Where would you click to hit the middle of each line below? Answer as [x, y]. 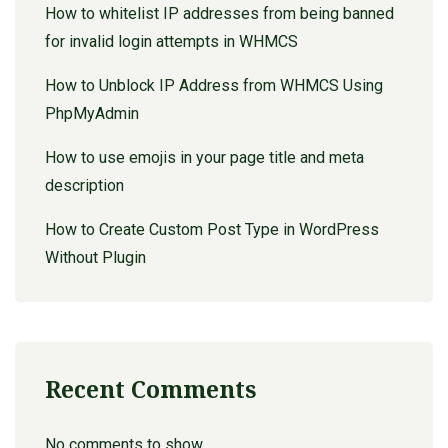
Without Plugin [95, 257]
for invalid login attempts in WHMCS [171, 41]
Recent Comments [150, 388]
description [84, 185]
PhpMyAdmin [92, 113]
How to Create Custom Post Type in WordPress [212, 229]
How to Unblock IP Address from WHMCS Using [214, 85]
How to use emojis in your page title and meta [204, 157]
